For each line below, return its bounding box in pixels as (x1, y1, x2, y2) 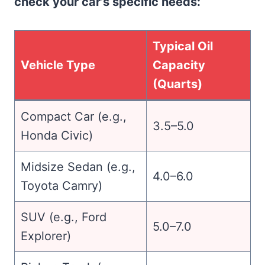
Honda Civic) (21, 128, 93, 143)
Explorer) (21, 229, 71, 244)
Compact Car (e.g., (21, 109, 127, 124)
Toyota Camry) (21, 179, 102, 193)
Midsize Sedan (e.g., (21, 160, 135, 174)
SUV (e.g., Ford (21, 210, 106, 225)
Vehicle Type (21, 58, 95, 73)
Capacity (153, 58, 205, 73)
